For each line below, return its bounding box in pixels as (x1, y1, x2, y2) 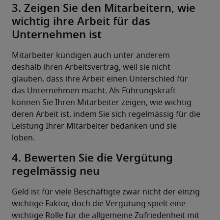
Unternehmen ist (12, 29, 102, 41)
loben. (12, 134, 35, 142)
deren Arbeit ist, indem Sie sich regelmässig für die (12, 110, 200, 119)
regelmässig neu (12, 166, 100, 177)
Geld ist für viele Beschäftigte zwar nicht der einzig (12, 188, 200, 196)
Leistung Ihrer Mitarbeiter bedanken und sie (12, 122, 177, 131)
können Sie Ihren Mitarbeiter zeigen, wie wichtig (12, 99, 192, 107)
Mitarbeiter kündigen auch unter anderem (12, 52, 170, 60)
